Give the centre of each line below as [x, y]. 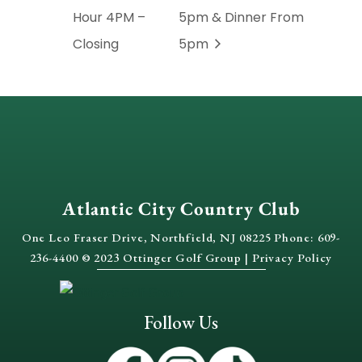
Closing [96, 44]
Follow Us [181, 322]
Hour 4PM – [109, 18]
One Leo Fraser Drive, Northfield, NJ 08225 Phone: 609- [181, 237]
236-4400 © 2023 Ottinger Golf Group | [141, 257]
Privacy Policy [292, 257]
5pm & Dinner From [241, 18]
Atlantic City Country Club [181, 208]
